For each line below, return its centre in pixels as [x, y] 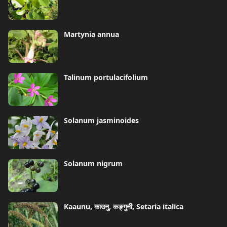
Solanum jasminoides [101, 120]
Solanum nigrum [93, 163]
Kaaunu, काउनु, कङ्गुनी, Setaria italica [124, 206]
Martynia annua [91, 34]
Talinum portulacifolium [106, 77]
